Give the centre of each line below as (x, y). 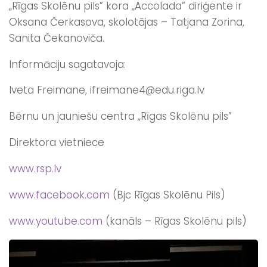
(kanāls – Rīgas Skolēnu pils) (175, 221)
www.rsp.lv (35, 169)
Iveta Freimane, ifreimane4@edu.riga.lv (107, 90)
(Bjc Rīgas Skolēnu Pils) (167, 195)
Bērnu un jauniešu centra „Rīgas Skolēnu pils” (120, 117)
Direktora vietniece (57, 143)
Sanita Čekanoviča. (57, 38)
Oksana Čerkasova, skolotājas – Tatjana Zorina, (127, 22)
